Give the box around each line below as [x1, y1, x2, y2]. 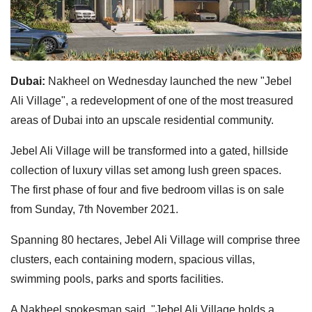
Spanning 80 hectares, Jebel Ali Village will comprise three [10, 233, 300, 246]
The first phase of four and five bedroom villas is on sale [10, 183, 284, 196]
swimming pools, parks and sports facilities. [10, 272, 224, 285]
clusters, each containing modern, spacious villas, [10, 253, 255, 265]
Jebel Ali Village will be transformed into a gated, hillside [10, 144, 288, 157]
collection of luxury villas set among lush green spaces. [10, 164, 281, 176]
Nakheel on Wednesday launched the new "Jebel [48, 75, 292, 87]
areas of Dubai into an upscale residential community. [10, 114, 274, 126]
